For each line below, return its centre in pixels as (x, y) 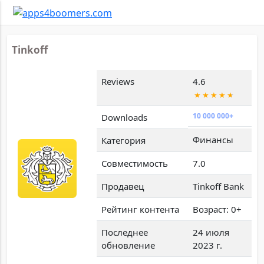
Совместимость (134, 163)
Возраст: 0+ (217, 209)
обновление (128, 245)
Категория (123, 140)
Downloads (124, 117)
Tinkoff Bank (218, 186)
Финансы (213, 139)
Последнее (124, 232)
